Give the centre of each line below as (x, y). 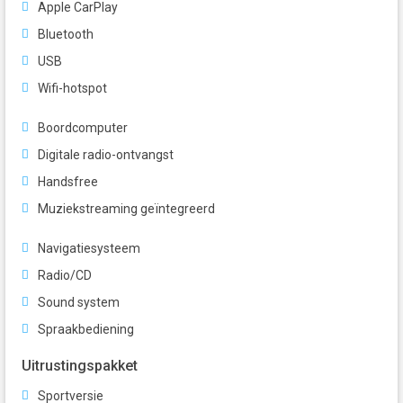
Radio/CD (65, 276)
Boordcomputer (83, 128)
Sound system (79, 303)
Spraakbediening (86, 330)
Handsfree (68, 182)
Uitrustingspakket (80, 366)
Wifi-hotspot (72, 89)
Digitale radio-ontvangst (106, 155)
